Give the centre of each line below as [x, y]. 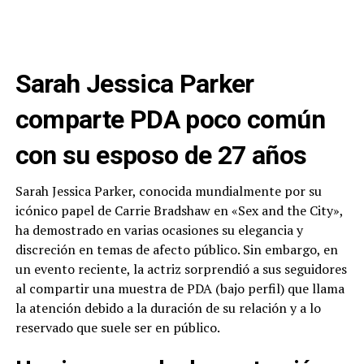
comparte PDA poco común [170, 120]
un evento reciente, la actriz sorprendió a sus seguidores [181, 269]
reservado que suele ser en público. [117, 328]
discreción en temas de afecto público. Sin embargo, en [176, 250]
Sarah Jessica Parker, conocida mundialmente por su [168, 191]
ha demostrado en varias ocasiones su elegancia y [159, 230]
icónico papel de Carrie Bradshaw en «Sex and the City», [179, 211]
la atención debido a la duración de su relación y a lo [168, 308]
